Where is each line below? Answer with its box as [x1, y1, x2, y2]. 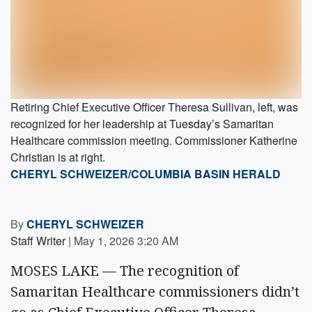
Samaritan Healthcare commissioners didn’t [10, 281, 299, 301]
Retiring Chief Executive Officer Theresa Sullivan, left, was [10, 98, 298, 115]
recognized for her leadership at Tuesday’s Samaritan [10, 115, 274, 132]
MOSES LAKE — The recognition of [10, 260, 239, 280]
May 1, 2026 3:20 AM [74, 232, 178, 249]
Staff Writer [10, 232, 65, 249]
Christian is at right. [10, 148, 105, 165]
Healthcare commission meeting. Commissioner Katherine [10, 132, 297, 148]
